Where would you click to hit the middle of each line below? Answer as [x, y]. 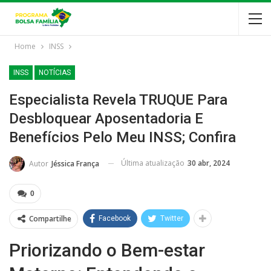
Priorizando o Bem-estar [107, 250]
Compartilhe [50, 218]
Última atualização [154, 163]
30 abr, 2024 [209, 163]
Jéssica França [75, 163]
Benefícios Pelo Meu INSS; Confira [122, 137]
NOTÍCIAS [55, 73]
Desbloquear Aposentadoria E [106, 119]
